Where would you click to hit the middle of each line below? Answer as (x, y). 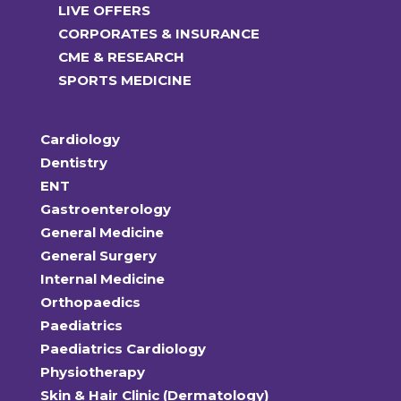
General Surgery (98, 255)
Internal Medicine (102, 278)
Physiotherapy (92, 371)
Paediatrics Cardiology (123, 348)
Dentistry (73, 162)
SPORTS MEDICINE (124, 80)
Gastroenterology (105, 209)
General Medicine (102, 232)
